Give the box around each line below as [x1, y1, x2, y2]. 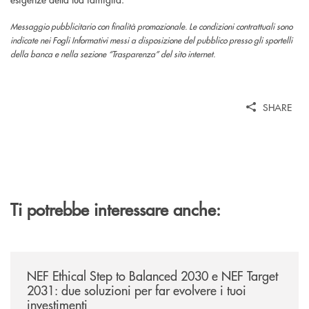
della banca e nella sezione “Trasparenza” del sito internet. [10, 48, 215, 60]
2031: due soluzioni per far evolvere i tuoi [27, 281, 246, 299]
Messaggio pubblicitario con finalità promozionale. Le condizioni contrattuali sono [10, 20, 292, 32]
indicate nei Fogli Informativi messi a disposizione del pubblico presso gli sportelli [10, 34, 292, 46]
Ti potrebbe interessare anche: [10, 197, 221, 220]
